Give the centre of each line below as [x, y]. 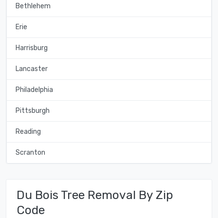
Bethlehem [33, 6]
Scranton [30, 153]
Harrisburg [31, 48]
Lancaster [31, 69]
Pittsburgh [32, 111]
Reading [28, 132]
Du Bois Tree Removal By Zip [95, 195]
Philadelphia [34, 90]
